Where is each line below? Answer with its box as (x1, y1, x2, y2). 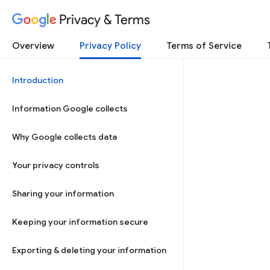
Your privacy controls (12, 160, 99, 171)
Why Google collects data (12, 131, 117, 142)
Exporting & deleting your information (12, 245, 166, 256)
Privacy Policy (80, 40, 141, 51)
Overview (12, 40, 54, 51)
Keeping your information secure (12, 216, 148, 227)
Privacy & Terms (59, 11, 150, 28)
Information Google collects (12, 103, 128, 114)
